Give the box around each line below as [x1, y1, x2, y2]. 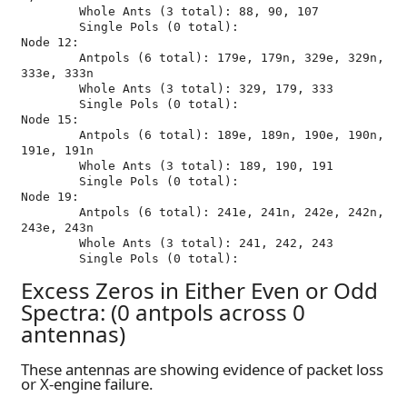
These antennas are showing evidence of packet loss [21, 359, 383, 381]
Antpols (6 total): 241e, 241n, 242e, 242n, [21, 205, 79, 219]
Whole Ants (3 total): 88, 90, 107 [21, 5, 79, 18]
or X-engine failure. [21, 373, 154, 395]
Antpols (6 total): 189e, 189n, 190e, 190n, [21, 128, 79, 142]
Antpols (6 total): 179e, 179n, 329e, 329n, [21, 51, 79, 65]
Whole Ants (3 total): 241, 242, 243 [21, 236, 79, 250]
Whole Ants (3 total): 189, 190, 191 [21, 159, 79, 173]
